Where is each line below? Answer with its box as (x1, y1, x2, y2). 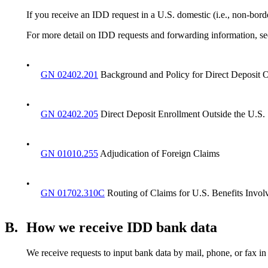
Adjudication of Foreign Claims (98, 148, 220, 159)
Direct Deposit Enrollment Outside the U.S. (98, 108, 265, 119)
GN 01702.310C (41, 187, 105, 198)
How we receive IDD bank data (26, 220, 217, 236)
